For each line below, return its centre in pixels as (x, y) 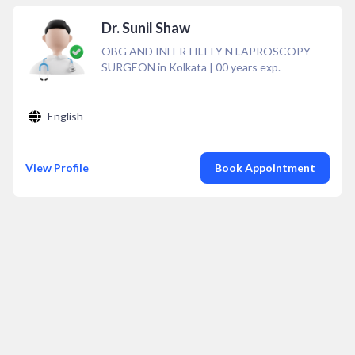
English (65, 116)
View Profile (57, 168)
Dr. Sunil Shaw (146, 28)
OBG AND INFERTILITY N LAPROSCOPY (206, 51)
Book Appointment (265, 168)
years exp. (254, 67)
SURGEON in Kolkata (154, 67)
